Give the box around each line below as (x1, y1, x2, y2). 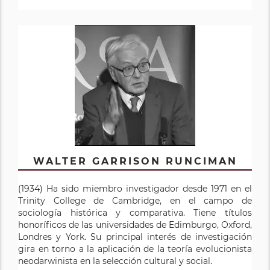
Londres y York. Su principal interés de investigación (18, 231, 252, 242)
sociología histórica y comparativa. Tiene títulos (18, 207, 252, 218)
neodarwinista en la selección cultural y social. (18, 255, 217, 266)
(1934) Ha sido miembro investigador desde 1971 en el (18, 183, 252, 194)
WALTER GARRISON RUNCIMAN (33, 155, 237, 167)
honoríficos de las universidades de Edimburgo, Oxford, (18, 219, 252, 230)
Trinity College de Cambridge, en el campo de (18, 195, 252, 206)
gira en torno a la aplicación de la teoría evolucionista (18, 243, 252, 254)
